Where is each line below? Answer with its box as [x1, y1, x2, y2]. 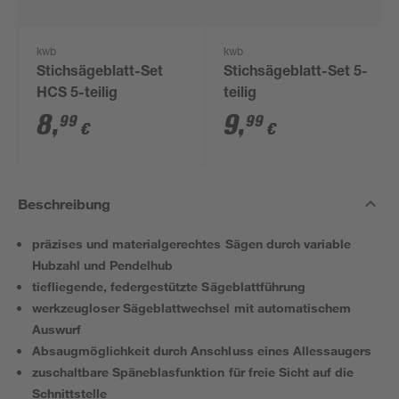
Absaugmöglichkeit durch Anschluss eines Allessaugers [32, 343, 371, 358]
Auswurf [32, 322, 82, 337]
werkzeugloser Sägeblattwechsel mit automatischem [32, 300, 351, 315]
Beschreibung [18, 195, 111, 212]
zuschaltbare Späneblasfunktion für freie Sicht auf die [32, 364, 354, 379]
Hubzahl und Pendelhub [32, 257, 174, 273]
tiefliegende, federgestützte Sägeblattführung [32, 279, 305, 294]
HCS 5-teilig [37, 87, 118, 102]
